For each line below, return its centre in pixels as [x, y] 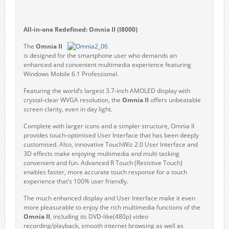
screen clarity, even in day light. [68, 109]
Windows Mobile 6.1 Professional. [71, 74]
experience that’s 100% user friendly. [76, 181]
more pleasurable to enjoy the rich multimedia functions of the [112, 207]
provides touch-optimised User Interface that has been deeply [111, 135]
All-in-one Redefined [54, 29]
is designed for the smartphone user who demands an [100, 55]
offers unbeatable [175, 100]
